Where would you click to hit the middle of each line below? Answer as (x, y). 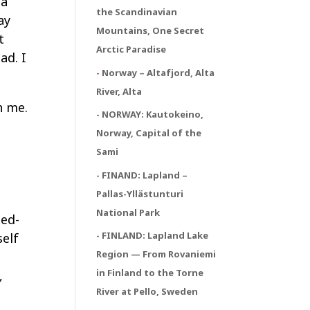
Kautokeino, (175, 114)
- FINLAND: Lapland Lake (153, 235)
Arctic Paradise (131, 49)
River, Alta (119, 91)
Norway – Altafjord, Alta (158, 72)
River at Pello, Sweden (147, 291)
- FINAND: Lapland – (142, 175)
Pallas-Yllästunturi (140, 193)
